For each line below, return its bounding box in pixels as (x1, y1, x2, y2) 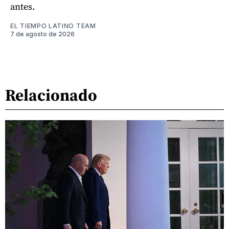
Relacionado (5, 83, 97, 106)
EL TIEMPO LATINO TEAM (10, 22, 96, 30)
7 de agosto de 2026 (10, 30, 75, 38)
